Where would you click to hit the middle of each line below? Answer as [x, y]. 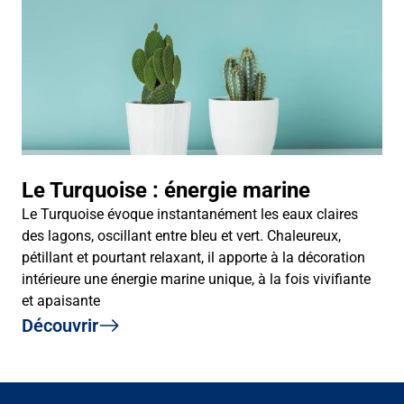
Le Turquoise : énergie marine [166, 190]
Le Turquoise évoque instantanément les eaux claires [190, 214]
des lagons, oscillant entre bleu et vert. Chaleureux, [181, 235]
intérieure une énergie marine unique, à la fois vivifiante [196, 279]
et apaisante [61, 300]
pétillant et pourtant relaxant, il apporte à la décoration [193, 257]
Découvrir [60, 325]
